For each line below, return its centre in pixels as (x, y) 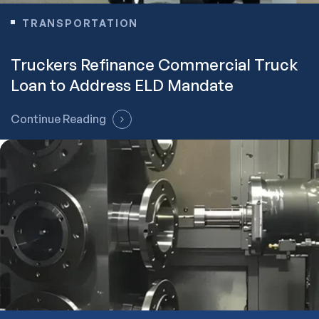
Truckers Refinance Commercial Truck (154, 64)
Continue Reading (58, 119)
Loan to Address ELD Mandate (122, 85)
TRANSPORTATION (80, 23)
